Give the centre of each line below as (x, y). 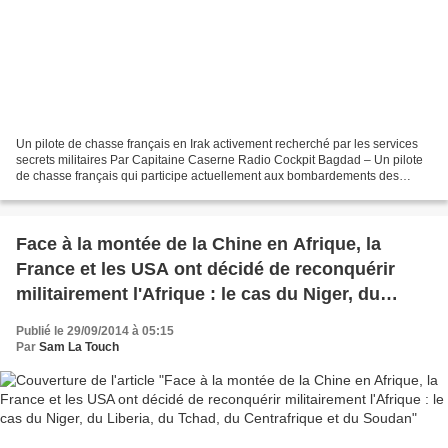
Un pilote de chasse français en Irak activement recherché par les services (217, 143)
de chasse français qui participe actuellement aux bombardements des (207, 175)
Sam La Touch (79, 346)
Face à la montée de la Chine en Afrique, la (198, 243)
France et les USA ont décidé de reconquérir (205, 268)
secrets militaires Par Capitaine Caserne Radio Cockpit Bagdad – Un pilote (219, 159)
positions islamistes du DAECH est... (114, 191)
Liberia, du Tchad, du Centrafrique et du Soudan (221, 318)
